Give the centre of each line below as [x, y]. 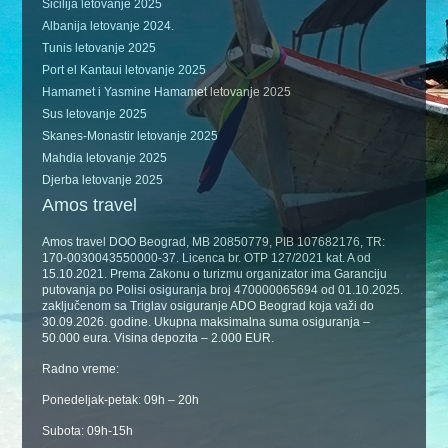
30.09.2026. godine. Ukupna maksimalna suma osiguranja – [206, 322]
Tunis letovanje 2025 [99, 48]
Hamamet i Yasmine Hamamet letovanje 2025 [167, 92]
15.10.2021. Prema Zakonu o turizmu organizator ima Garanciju [215, 274]
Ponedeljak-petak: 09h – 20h [121, 400]
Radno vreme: [81, 369]
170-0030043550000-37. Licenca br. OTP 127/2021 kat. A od [207, 258]
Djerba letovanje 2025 [103, 180]
